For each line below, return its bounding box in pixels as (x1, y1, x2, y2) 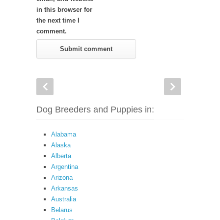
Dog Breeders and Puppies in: (36, 105, 154, 114)
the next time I (36, 17, 80, 24)
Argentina (51, 163, 78, 170)
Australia (51, 195, 76, 203)
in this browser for (36, 6, 92, 13)
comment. (36, 27, 67, 35)
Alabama (51, 131, 76, 138)
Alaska (51, 141, 71, 149)
